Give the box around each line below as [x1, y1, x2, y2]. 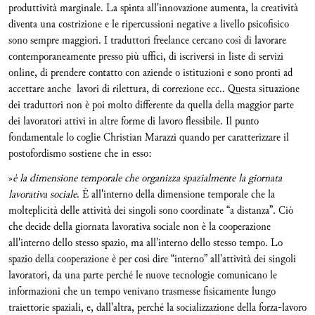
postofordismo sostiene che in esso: [8, 146, 151, 162]
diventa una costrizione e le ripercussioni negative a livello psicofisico [8, 16, 289, 32]
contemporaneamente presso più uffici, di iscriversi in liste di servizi [8, 49, 283, 65]
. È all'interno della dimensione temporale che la [77, 186, 275, 202]
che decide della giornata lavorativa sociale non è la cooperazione [8, 219, 271, 235]
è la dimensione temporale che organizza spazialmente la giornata [13, 170, 282, 186]
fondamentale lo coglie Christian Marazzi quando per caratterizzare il [8, 129, 289, 146]
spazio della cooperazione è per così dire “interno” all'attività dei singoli [8, 251, 296, 267]
